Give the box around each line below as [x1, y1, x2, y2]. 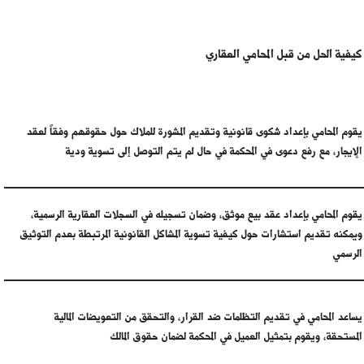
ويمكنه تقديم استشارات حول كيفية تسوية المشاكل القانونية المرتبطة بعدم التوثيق [20, 225, 362, 243]
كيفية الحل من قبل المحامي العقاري [206, 45, 362, 64]
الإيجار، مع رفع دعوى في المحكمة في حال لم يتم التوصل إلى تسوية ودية [66, 142, 362, 160]
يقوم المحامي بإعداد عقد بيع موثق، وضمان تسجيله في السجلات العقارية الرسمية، [31, 206, 362, 223]
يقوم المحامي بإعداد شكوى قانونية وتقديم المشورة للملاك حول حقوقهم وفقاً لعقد [27, 123, 362, 141]
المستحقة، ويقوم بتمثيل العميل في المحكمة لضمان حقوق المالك [110, 327, 362, 345]
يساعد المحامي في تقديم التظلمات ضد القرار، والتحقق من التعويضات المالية [54, 308, 362, 326]
